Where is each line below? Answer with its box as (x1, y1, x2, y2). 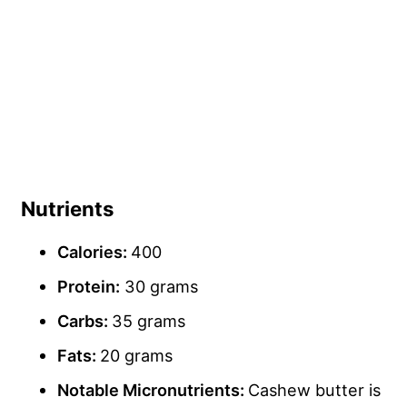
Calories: (57, 242, 131, 263)
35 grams (112, 311, 185, 332)
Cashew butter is (248, 380, 381, 401)
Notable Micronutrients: (57, 380, 248, 401)
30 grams (120, 276, 198, 297)
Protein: (57, 276, 120, 297)
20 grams (100, 345, 173, 366)
